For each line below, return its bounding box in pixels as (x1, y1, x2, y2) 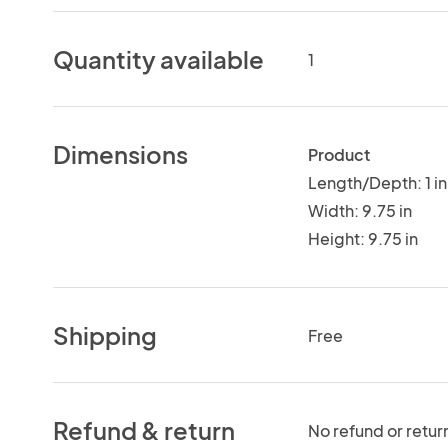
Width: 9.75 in (307, 199, 412, 221)
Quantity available (53, 43, 265, 74)
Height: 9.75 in (307, 227, 418, 249)
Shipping (53, 319, 158, 350)
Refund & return (53, 414, 236, 445)
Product (307, 143, 370, 165)
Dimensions (53, 138, 189, 169)
